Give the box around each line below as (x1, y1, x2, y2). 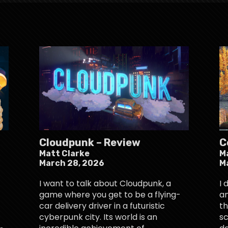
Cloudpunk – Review (39, 136, 141, 149)
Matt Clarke (39, 148, 90, 158)
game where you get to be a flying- (39, 188, 181, 201)
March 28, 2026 (39, 158, 105, 168)
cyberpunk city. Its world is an (39, 211, 158, 223)
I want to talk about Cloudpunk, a (39, 177, 172, 189)
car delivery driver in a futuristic (39, 199, 165, 212)
